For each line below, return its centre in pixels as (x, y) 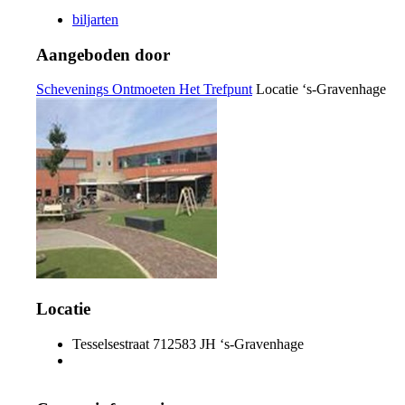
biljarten (95, 19)
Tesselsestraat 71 (120, 344)
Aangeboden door (103, 54)
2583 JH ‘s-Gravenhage (235, 344)
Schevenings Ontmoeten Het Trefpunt (144, 89)
